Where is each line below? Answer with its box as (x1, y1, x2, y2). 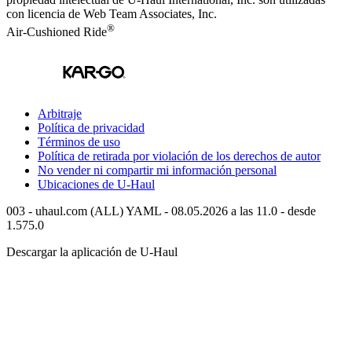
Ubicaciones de (38, 177, 117, 191)
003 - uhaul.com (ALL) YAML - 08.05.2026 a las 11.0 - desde (6, 203, 316, 218)
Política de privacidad (38, 120, 145, 134)
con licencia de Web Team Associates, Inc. (6, 7, 217, 21)
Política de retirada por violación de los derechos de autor (38, 148, 321, 163)
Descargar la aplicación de (6, 244, 140, 258)
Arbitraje (38, 106, 82, 120)
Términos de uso (38, 134, 120, 148)
